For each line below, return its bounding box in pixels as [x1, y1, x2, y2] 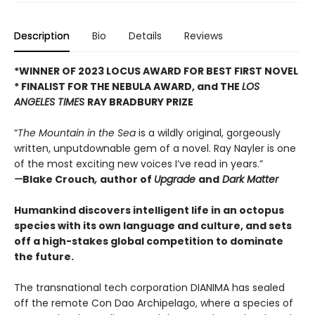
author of [100, 172, 154, 186]
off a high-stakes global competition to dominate [14, 234, 283, 248]
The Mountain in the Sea [18, 126, 136, 140]
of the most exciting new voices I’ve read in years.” [14, 157, 263, 171]
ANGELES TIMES [14, 95, 87, 109]
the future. [14, 250, 74, 264]
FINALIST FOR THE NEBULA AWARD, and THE [21, 79, 242, 94]
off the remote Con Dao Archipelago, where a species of [14, 296, 293, 310]
